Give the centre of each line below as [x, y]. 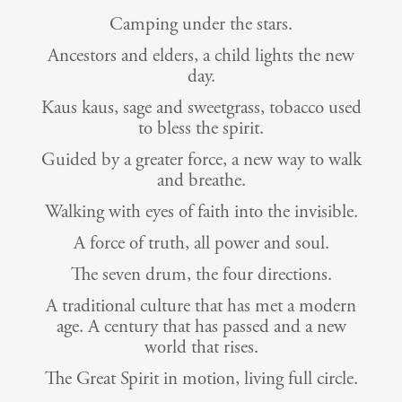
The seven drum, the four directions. [201, 275]
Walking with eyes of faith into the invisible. [201, 212]
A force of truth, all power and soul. [201, 244]
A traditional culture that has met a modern [201, 306]
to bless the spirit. [201, 129]
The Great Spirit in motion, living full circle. [201, 379]
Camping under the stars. [201, 25]
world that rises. [201, 348]
